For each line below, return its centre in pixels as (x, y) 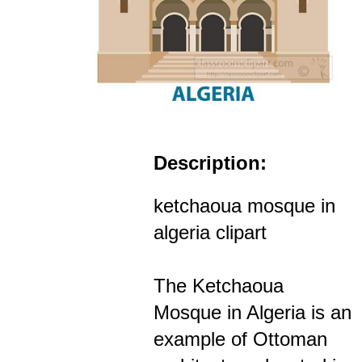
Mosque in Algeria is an (253, 312)
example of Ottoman (240, 339)
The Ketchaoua (219, 285)
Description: (210, 162)
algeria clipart (210, 232)
